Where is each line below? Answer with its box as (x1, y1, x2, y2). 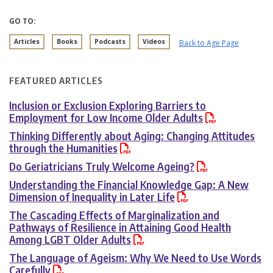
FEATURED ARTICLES (9, 74, 103, 86)
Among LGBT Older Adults (9, 232, 131, 246)
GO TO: (9, 15, 36, 26)
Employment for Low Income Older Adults (9, 110, 203, 124)
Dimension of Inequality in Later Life (9, 189, 175, 204)
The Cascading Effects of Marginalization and (9, 207, 219, 222)
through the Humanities (9, 140, 118, 155)
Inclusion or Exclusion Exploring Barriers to (9, 97, 206, 112)
